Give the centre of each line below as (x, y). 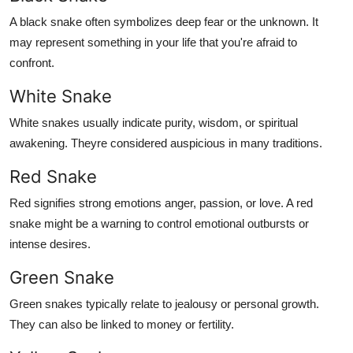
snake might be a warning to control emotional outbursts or (159, 223)
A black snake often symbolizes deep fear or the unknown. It (164, 21)
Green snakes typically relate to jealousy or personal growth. (164, 303)
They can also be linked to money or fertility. (122, 324)
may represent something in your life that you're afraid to (153, 42)
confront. (32, 62)
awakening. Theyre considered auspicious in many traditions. (166, 143)
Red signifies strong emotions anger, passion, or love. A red (161, 203)
